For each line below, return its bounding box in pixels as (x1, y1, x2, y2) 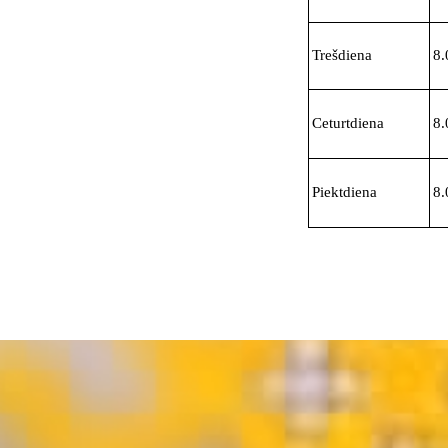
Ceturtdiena (311, 115, 384, 131)
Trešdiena (311, 47, 372, 63)
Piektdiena (311, 184, 377, 200)
